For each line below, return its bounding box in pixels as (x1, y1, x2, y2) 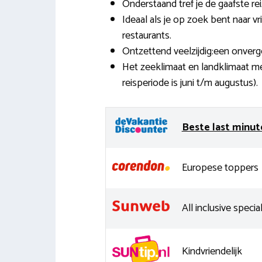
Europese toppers (181, 159, 258, 177)
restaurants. (122, 27, 171, 44)
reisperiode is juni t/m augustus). (122, 74, 258, 92)
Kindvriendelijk (181, 243, 242, 260)
